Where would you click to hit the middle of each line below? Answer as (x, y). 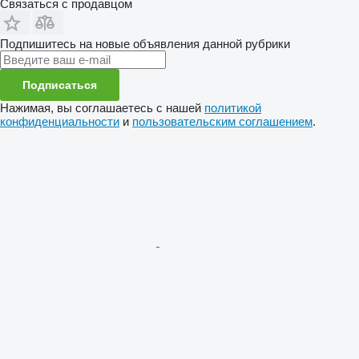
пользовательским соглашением (222, 121)
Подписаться (60, 85)
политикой (233, 107)
